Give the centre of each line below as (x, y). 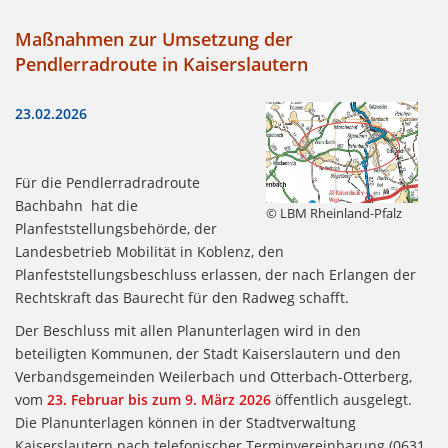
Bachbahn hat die (76, 206)
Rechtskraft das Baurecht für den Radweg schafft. (182, 298)
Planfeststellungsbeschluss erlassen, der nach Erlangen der (215, 275)
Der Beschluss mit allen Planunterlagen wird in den (188, 331)
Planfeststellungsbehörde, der (116, 229)
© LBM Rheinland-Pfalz (333, 213)
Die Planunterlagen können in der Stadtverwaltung (185, 423)
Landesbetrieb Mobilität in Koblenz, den (149, 252)
